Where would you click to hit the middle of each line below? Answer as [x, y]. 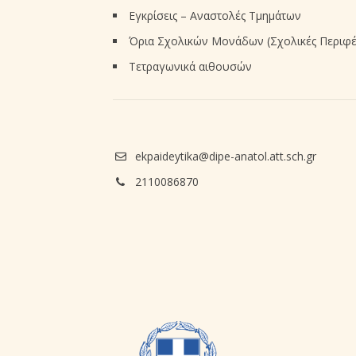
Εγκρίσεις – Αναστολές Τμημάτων [215, 16]
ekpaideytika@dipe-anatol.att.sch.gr [225, 157]
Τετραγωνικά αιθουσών [190, 67]
